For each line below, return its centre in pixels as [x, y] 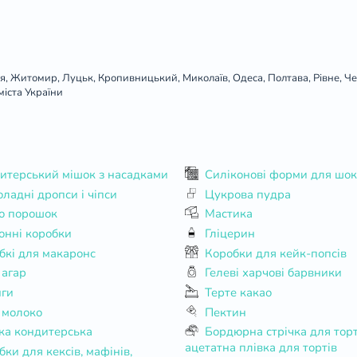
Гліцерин [230, 233]
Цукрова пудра [248, 194]
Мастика [229, 214]
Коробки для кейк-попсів [276, 253]
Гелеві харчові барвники [274, 273]
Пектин [226, 312]
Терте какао [239, 292]
